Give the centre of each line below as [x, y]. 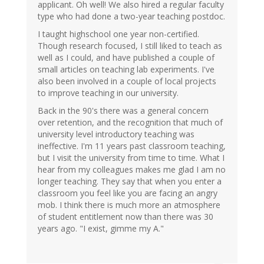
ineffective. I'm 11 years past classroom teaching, [132, 146]
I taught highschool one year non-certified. [118, 34]
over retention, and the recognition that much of [130, 123]
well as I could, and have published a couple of [126, 58]
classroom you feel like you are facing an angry [128, 193]
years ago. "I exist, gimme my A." [101, 229]
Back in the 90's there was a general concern [123, 111]
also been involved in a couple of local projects [127, 81]
